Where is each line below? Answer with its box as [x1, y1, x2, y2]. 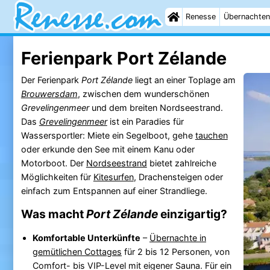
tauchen [195, 130, 228, 140]
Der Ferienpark [20, 74, 81, 85]
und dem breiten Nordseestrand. [89, 102, 223, 113]
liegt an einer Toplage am [132, 74, 236, 85]
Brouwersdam [20, 88, 78, 99]
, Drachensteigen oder [133, 171, 223, 182]
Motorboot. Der [20, 157, 86, 168]
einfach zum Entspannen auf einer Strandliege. [20, 185, 207, 196]
